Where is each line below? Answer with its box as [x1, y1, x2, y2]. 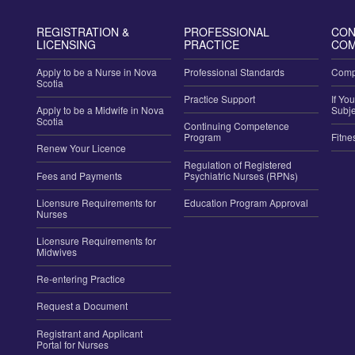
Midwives [36, 245, 77, 259]
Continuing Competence [184, 119, 289, 133]
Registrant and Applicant [36, 326, 143, 341]
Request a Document [36, 299, 128, 313]
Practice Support [184, 92, 255, 106]
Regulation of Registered [184, 158, 292, 172]
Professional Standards [184, 65, 284, 79]
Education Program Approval [184, 196, 308, 210]
